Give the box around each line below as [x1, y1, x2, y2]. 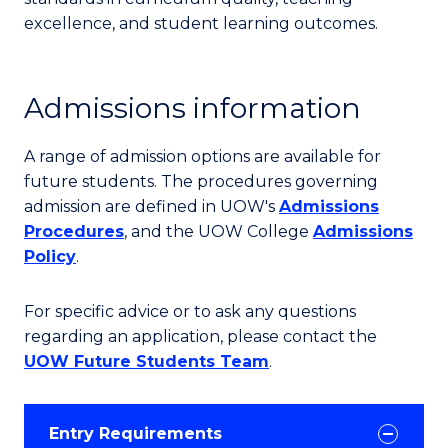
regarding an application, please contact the [24, 327, 377, 346]
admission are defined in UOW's [24, 197, 279, 216]
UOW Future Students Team [24, 352, 269, 371]
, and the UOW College [124, 222, 313, 241]
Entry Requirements [49, 424, 222, 443]
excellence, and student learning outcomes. [24, 14, 378, 33]
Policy [24, 247, 76, 266]
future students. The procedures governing [24, 172, 378, 191]
